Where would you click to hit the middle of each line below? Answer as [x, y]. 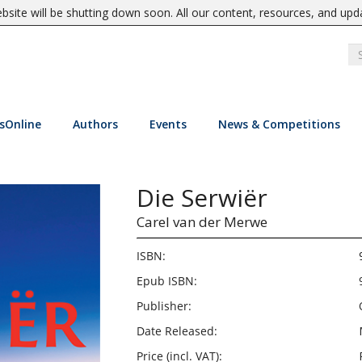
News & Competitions [279, 124]
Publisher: [164, 306]
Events [168, 124]
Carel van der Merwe [202, 222]
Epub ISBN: [166, 281]
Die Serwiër [202, 198]
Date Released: [177, 331]
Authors [95, 124]
